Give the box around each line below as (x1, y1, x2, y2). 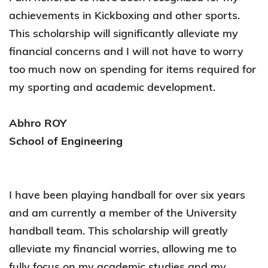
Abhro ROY (9, 115, 69, 130)
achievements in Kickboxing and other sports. (9, 8, 240, 22)
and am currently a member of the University (9, 205, 237, 220)
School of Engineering (9, 133, 123, 148)
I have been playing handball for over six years (9, 187, 245, 202)
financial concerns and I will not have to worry (9, 44, 243, 58)
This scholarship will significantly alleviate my (9, 26, 238, 40)
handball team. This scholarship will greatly (9, 223, 228, 237)
